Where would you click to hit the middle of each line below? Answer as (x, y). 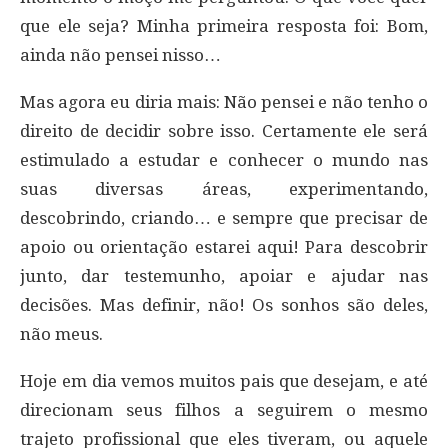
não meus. (61, 333)
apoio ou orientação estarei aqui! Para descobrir (224, 246)
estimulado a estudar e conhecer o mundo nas (224, 159)
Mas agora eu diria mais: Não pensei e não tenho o (224, 101)
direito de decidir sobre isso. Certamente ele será (224, 130)
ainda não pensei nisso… (120, 54)
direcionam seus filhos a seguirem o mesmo (224, 409)
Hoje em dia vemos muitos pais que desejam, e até (224, 380)
